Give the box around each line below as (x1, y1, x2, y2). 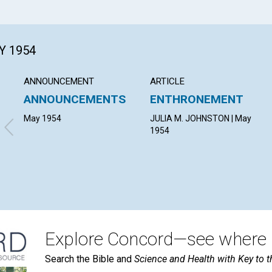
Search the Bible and (45, 253, 134, 265)
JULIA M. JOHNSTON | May (150, 113, 252, 123)
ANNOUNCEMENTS (24, 92, 126, 106)
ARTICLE (150, 75, 185, 87)
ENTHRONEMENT (150, 92, 244, 106)
